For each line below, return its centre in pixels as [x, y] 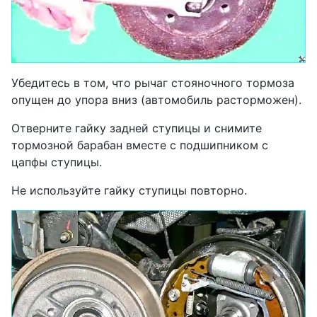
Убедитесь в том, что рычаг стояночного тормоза [153, 82]
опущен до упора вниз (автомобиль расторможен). [156, 99]
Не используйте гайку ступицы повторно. [129, 190]
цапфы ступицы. [57, 162]
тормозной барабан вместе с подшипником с [140, 145]
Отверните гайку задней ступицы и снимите [137, 128]
